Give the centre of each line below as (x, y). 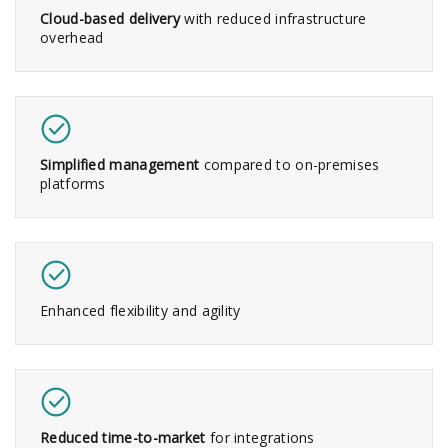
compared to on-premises (289, 164)
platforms (73, 183)
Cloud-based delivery (110, 18)
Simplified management (120, 164)
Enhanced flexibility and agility (140, 310)
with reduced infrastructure (273, 18)
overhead (72, 37)
